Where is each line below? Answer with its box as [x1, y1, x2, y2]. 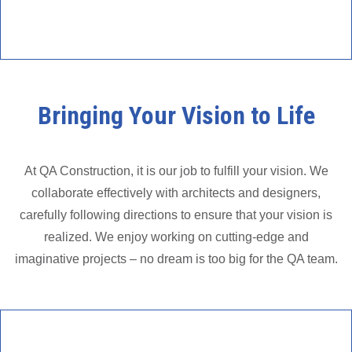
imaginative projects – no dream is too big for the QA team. [14, 252, 338, 266]
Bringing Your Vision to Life [37, 101, 315, 130]
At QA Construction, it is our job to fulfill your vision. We [24, 164, 328, 178]
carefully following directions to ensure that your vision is [20, 208, 332, 222]
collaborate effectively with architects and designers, [31, 186, 321, 200]
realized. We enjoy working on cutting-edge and [43, 230, 309, 244]
